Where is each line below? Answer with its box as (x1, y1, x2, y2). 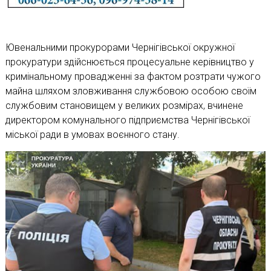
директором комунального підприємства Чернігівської (5, 114, 250, 126)
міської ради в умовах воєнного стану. (5, 128, 180, 140)
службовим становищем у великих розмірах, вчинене (5, 99, 243, 111)
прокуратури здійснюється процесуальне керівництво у (5, 56, 254, 68)
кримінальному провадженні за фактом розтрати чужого (5, 70, 261, 82)
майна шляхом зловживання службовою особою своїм (5, 85, 256, 97)
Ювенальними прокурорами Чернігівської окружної (5, 41, 235, 53)
